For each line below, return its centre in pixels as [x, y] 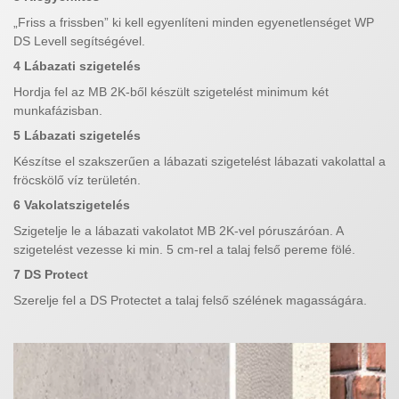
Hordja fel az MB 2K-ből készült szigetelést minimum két [171, 91]
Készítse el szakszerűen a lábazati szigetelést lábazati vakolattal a [199, 161]
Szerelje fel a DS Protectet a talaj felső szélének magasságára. [190, 300]
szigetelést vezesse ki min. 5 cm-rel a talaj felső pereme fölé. [184, 249]
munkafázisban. [58, 110]
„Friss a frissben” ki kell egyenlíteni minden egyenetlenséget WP [194, 22]
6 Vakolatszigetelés [72, 205]
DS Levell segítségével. [79, 41]
